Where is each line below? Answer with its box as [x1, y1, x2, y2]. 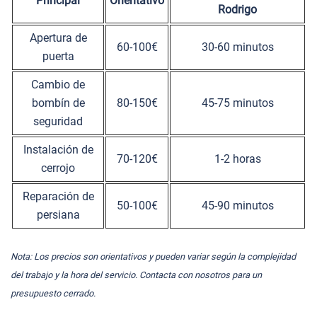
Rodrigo [218, 2, 257, 16]
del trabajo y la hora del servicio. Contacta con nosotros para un [11, 269, 262, 280]
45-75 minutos [201, 96, 274, 110]
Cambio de [31, 77, 85, 91]
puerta [42, 49, 74, 63]
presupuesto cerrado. [11, 287, 96, 299]
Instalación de [23, 142, 93, 156]
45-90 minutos [201, 198, 274, 212]
